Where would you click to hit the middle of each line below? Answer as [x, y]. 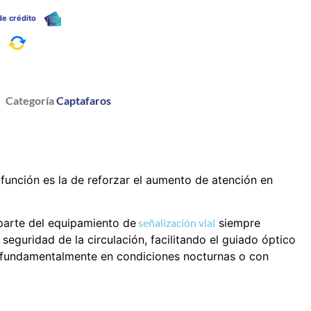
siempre [237, 223]
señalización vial [175, 223]
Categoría [30, 100]
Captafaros [83, 100]
